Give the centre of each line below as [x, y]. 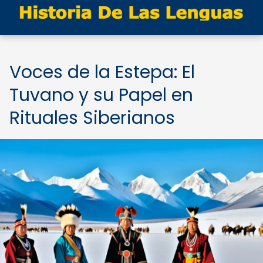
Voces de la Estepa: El [102, 72]
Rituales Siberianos [92, 118]
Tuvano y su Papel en [101, 95]
